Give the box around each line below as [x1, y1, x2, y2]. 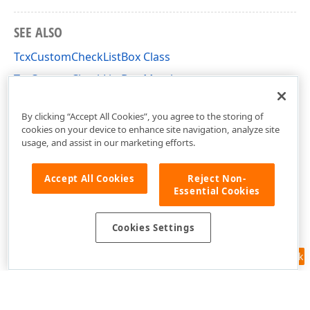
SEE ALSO [14, 23, 62, 42]
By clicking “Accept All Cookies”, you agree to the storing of [21, 109, 264, 122]
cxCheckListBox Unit [14, 93, 119, 109]
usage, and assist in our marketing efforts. [21, 136, 196, 149]
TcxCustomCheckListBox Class [14, 49, 170, 64]
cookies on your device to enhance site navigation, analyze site [21, 122, 280, 136]
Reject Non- [188, 172, 246, 185]
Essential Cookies [173, 184, 261, 197]
